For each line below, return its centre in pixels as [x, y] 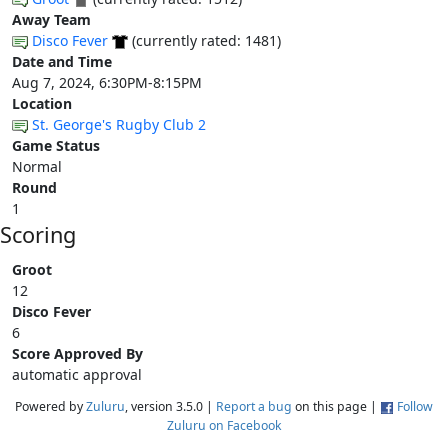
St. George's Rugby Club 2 [119, 124]
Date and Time [62, 61]
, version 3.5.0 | [170, 406]
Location [42, 103]
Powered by [50, 406]
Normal [37, 166]
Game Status [56, 145]
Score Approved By [77, 353]
